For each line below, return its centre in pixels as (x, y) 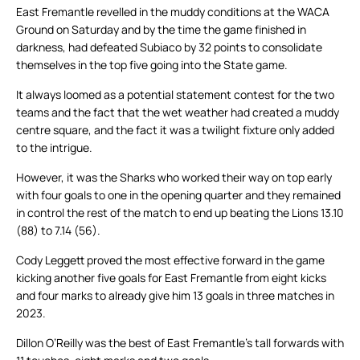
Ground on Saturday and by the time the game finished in (161, 30)
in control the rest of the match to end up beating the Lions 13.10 (180, 213)
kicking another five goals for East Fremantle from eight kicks (171, 278)
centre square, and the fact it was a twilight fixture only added (175, 130)
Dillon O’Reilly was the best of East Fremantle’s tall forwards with (180, 343)
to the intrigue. (54, 148)
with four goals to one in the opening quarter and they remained (178, 195)
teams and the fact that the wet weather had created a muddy (178, 112)
